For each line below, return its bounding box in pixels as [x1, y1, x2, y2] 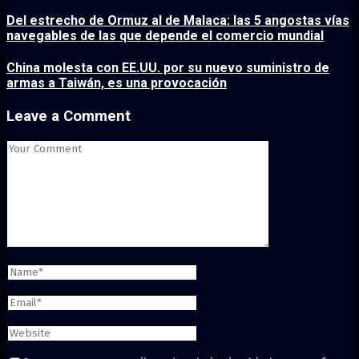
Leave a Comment [6, 107, 131, 126]
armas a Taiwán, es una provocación [6, 75, 227, 91]
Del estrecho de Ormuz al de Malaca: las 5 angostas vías [6, 12, 349, 28]
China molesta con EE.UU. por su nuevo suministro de [6, 60, 329, 76]
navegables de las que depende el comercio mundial [6, 27, 324, 43]
